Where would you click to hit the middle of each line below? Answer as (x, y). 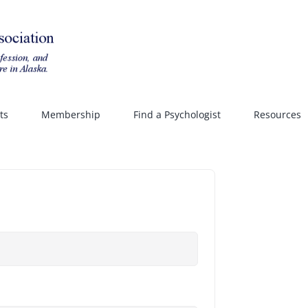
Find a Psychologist (177, 114)
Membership (70, 114)
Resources (277, 114)
